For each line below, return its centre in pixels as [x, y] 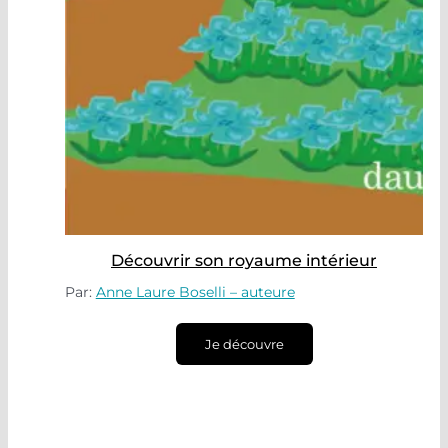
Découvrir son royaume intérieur [244, 260]
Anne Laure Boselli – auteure [195, 292]
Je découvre [244, 344]
